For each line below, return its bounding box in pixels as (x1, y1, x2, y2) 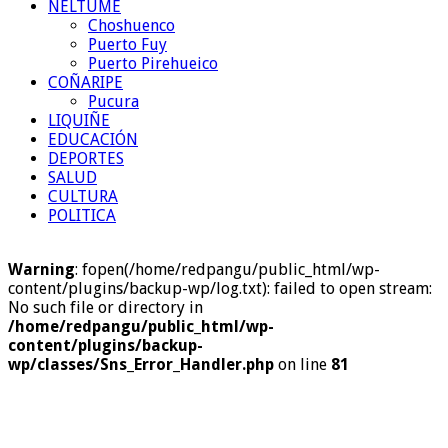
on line (274, 355, 331, 374)
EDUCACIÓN (48, 130, 138, 149)
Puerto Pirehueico (88, 54, 218, 73)
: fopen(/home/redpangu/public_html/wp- (75, 260, 380, 279)
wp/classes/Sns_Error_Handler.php (8, 355, 274, 374)
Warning (8, 260, 75, 279)
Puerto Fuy (88, 35, 167, 54)
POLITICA (48, 206, 116, 225)
